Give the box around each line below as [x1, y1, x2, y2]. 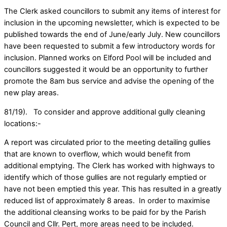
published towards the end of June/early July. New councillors [4, 30, 220, 40]
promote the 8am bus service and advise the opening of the [4, 77, 214, 86]
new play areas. [4, 88, 59, 98]
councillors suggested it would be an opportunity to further [4, 65, 208, 74]
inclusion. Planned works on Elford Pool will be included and [4, 53, 211, 63]
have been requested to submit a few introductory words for [4, 42, 215, 51]
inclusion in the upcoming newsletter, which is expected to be [4, 18, 220, 28]
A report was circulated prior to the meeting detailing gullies [4, 138, 211, 147]
